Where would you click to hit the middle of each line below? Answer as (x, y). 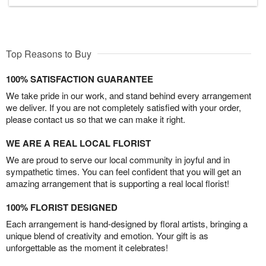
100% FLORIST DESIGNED (62, 208)
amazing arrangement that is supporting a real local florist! (118, 183)
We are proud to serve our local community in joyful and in (118, 160)
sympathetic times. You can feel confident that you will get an (123, 172)
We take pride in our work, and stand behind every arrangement (129, 96)
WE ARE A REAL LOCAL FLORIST (78, 143)
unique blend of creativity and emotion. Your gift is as (107, 236)
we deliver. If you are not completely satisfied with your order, (123, 107)
